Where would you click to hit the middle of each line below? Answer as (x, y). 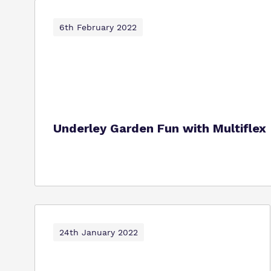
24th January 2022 (99, 232)
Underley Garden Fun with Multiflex (160, 128)
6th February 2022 (98, 27)
